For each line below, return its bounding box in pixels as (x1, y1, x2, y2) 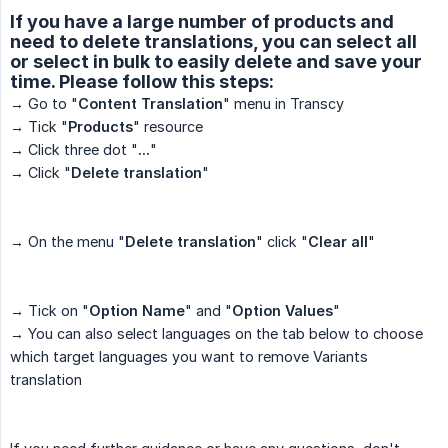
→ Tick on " (10, 302, 89, 320)
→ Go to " (10, 95, 78, 113)
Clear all (308, 233, 368, 251)
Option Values (232, 302, 333, 320)
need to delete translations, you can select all (10, 31, 417, 53)
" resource (133, 118, 203, 136)
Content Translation (78, 95, 223, 113)
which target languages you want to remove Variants (10, 348, 368, 366)
